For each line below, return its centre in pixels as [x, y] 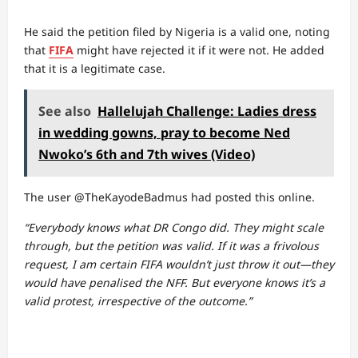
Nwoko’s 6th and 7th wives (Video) [147, 154]
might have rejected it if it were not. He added [199, 50]
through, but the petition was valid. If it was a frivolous [171, 246]
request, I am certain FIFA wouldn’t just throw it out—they [179, 264]
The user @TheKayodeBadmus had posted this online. [169, 197]
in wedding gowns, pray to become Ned [164, 133]
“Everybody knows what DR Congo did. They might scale [174, 227]
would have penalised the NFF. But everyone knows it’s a [175, 282]
